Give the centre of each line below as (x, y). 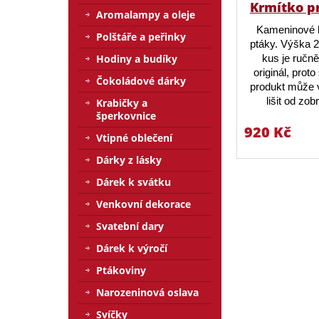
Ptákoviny (121, 270)
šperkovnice (126, 116)
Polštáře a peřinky (141, 37)
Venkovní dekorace (143, 204)
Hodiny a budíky (137, 59)
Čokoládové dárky (141, 81)
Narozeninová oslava (147, 292)
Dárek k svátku (134, 182)
